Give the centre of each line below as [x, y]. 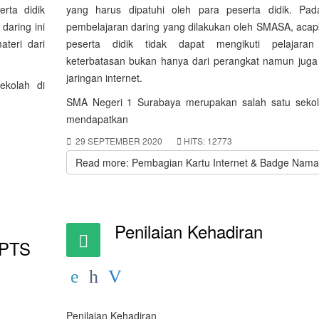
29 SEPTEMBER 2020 [119, 141]
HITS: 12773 [208, 141]
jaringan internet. [104, 78]
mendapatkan [97, 119]
